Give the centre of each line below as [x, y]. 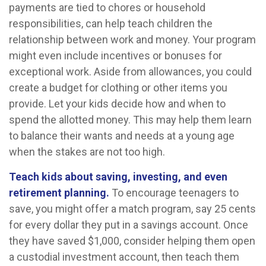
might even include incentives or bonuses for [115, 56]
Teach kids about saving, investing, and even [118, 177]
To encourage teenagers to [174, 193]
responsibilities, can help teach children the [111, 23]
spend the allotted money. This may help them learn [130, 120]
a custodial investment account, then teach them [124, 257]
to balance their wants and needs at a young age [122, 136]
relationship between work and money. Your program [132, 39]
